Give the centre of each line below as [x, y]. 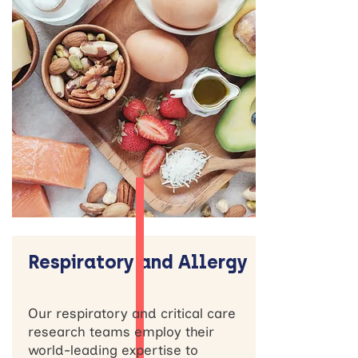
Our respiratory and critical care [132, 313]
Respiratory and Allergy [138, 262]
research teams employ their [121, 332]
